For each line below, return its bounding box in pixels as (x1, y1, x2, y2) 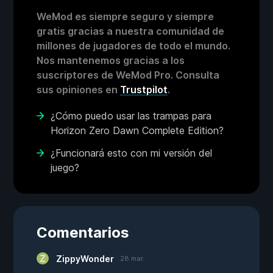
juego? (51, 161, 79, 174)
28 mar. (120, 254, 144, 263)
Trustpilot (120, 83, 168, 96)
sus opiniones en (37, 83, 120, 96)
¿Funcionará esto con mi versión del (51, 147, 212, 160)
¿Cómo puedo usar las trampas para (51, 110, 211, 122)
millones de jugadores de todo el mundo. (37, 40, 230, 52)
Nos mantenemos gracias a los (37, 54, 185, 67)
